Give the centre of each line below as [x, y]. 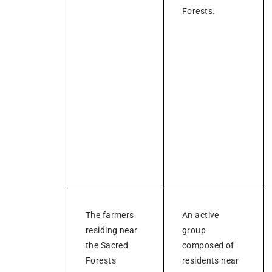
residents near [211, 260]
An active [201, 215]
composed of [208, 245]
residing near [112, 230]
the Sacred [107, 245]
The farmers [110, 215]
